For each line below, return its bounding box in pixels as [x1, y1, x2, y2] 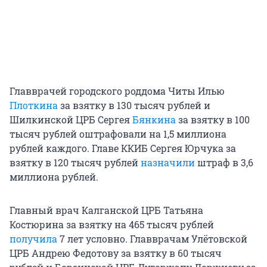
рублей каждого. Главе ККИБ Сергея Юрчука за [10, 141, 236, 154]
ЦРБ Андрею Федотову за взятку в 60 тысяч [10, 246, 222, 259]
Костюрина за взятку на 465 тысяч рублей [10, 218, 214, 231]
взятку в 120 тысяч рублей [10, 156, 141, 169]
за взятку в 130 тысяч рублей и [58, 98, 210, 111]
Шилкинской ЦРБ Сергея [10, 113, 132, 126]
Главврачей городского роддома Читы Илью [10, 84, 225, 97]
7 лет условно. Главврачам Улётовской [57, 232, 247, 245]
